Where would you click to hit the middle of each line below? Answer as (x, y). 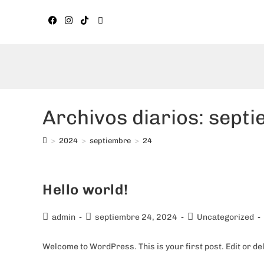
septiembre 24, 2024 (136, 217)
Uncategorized (225, 217)
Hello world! (85, 189)
